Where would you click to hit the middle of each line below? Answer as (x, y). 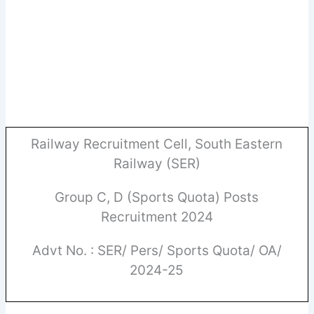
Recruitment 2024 (157, 217)
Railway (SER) (157, 164)
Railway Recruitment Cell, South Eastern (157, 144)
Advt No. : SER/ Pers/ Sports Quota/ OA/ (157, 251)
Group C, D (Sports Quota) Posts (157, 197)
